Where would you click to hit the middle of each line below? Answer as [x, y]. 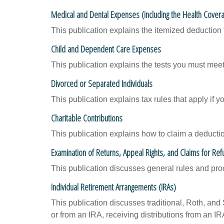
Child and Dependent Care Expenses [106, 49]
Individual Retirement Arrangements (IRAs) [113, 187]
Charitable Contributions [87, 118]
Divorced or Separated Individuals [102, 83]
